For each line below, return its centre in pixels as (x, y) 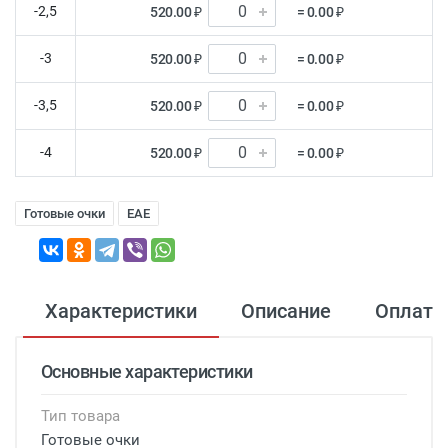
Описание (286, 310)
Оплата (409, 310)
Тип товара (80, 415)
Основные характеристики (147, 371)
